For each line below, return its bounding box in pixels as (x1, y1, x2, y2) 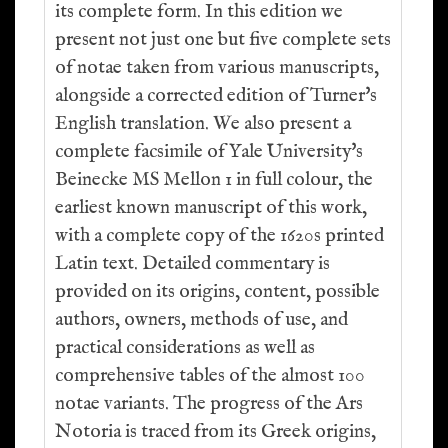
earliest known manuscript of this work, (55, 196, 367, 220)
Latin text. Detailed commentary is (55, 252, 330, 276)
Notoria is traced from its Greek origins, (55, 420, 376, 444)
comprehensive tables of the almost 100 (55, 364, 365, 388)
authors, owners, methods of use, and (55, 308, 348, 332)
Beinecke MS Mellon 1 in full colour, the (55, 168, 373, 192)
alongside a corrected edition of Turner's (55, 84, 377, 108)
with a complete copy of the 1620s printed (55, 224, 384, 248)
